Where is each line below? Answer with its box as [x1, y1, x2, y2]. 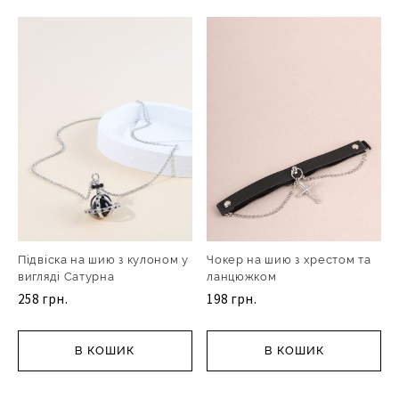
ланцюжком [207, 270, 277, 284]
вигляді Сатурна [18, 270, 115, 284]
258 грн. [18, 290, 69, 308]
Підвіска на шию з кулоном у [18, 253, 189, 267]
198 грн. [207, 290, 258, 308]
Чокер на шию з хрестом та [207, 253, 371, 267]
